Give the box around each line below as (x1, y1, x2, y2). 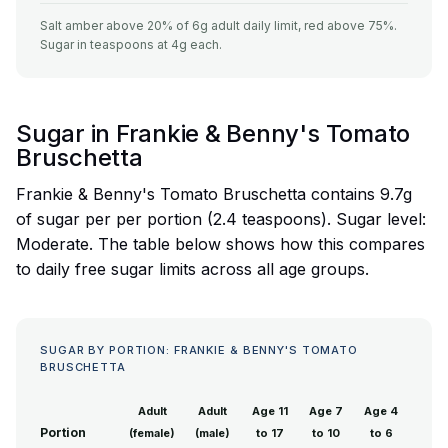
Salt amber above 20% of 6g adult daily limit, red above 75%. (40, 18, 397, 34)
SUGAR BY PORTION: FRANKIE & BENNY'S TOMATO (40, 343, 358, 358)
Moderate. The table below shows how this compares (16, 234, 425, 255)
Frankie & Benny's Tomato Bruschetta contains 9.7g (16, 184, 412, 205)
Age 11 (251, 404, 288, 419)
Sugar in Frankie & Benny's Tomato (16, 119, 411, 149)
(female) (129, 426, 175, 441)
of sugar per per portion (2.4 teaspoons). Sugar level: (16, 209, 426, 230)
